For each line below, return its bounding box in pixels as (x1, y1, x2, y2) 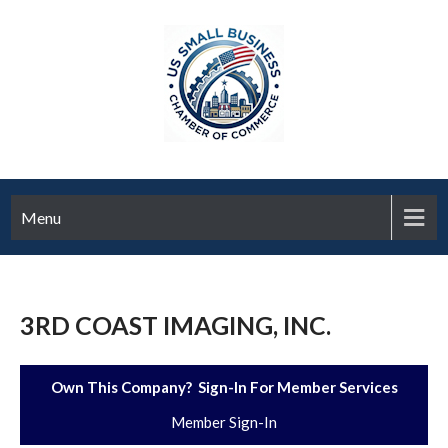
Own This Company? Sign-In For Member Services (50, 378, 398, 396)
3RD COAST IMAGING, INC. (20, 310, 331, 340)
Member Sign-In (171, 413, 277, 431)
